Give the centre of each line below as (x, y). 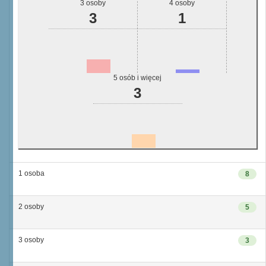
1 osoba (31, 173)
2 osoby (31, 207)
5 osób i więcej (137, 78)
